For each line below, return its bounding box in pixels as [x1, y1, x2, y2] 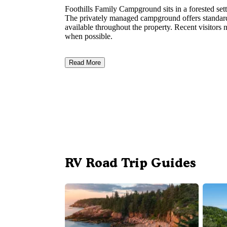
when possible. [65, 32, 112, 41]
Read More [69, 59, 101, 67]
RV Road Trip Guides [65, 155, 196, 171]
